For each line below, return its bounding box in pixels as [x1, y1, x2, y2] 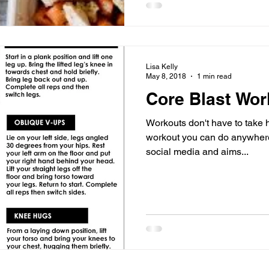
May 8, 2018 [146, 72, 186, 80]
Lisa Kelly [146, 62, 178, 71]
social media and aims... [146, 145, 249, 157]
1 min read [197, 72, 232, 80]
